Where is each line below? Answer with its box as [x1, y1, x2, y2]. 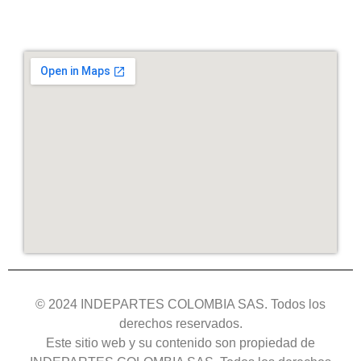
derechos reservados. [118, 316, 243, 330]
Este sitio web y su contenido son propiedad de [46, 335, 315, 350]
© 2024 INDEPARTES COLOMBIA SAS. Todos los [35, 297, 326, 311]
